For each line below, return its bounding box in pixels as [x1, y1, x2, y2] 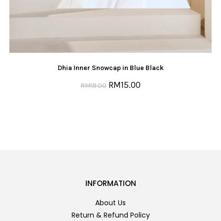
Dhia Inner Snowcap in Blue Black [57, 64, 164, 73]
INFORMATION [85, 178, 136, 188]
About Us [95, 197, 126, 208]
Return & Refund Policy [71, 210, 150, 220]
